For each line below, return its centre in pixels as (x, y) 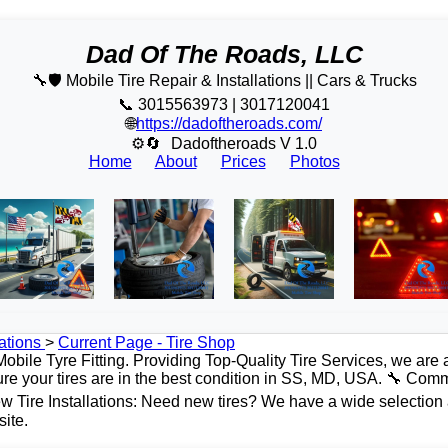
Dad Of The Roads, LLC (224, 54)
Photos (314, 161)
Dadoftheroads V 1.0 (244, 143)
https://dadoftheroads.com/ (229, 123)
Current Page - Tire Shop (146, 342)
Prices (243, 161)
